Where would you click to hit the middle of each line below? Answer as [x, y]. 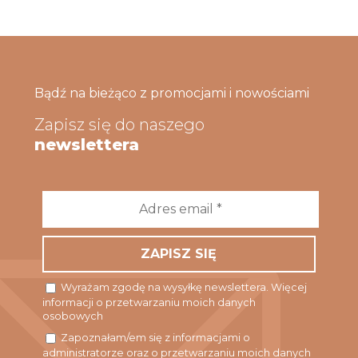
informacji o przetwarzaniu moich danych [149, 303]
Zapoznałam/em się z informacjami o [154, 338]
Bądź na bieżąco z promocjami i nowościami [171, 93]
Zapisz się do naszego [119, 125]
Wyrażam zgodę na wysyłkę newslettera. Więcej [182, 287]
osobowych [72, 316]
